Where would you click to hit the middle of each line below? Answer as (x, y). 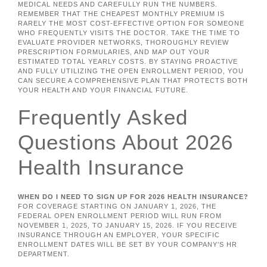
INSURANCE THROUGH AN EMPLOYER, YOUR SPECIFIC (119, 235)
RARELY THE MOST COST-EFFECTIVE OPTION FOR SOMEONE (131, 24)
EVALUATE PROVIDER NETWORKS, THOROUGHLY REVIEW (123, 43)
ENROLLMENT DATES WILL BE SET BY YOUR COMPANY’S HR (128, 244)
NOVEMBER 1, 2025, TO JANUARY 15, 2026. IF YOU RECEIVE (128, 225)
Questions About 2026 (125, 142)
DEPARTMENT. (44, 254)
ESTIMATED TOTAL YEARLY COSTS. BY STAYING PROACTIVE (128, 62)
